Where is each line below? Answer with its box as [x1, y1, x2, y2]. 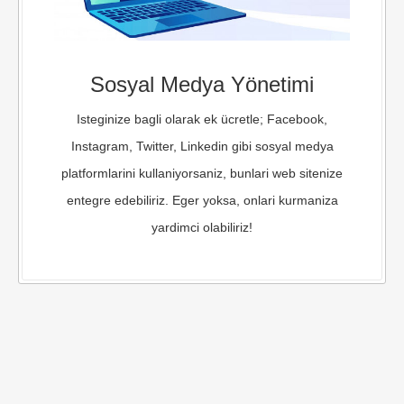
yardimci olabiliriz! [151, 220, 252, 235]
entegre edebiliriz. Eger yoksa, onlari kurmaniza [66, 193, 338, 208]
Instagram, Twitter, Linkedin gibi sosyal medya [70, 139, 334, 154]
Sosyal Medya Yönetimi [90, 72, 314, 97]
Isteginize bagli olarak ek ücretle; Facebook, [77, 112, 327, 127]
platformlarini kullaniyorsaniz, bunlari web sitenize [61, 166, 343, 181]
